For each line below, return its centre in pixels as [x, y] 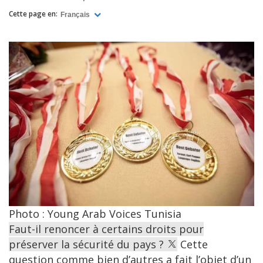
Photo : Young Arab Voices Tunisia [95, 214]
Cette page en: [33, 14]
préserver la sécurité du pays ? [88, 245]
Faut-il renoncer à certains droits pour [106, 229]
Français [76, 14]
